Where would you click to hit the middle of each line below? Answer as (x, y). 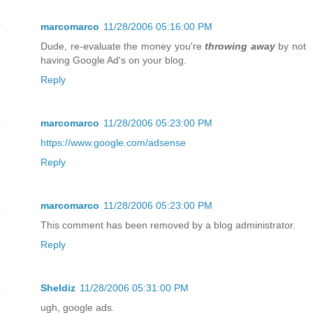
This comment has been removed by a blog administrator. (168, 225)
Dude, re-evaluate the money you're (123, 46)
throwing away (240, 46)
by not (290, 46)
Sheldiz (58, 287)
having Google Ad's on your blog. (114, 60)
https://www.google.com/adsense (113, 142)
